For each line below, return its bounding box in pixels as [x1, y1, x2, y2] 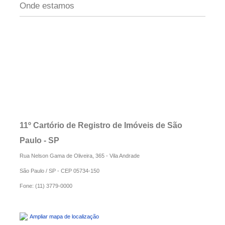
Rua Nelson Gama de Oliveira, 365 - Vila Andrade [19, 152, 140, 159]
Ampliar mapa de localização [29, 213, 99, 219]
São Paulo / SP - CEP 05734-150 [19, 167, 99, 174]
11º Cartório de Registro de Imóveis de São [19, 121, 182, 130]
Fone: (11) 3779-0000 [19, 182, 72, 189]
